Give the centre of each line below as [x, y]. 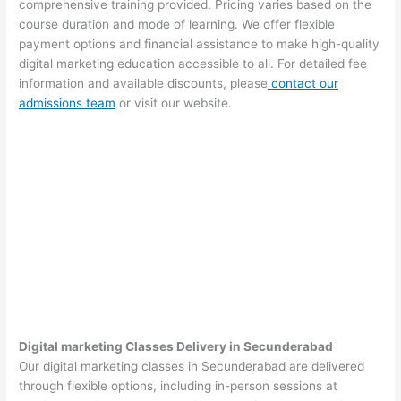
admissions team [68, 103]
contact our [303, 84]
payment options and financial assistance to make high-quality [200, 44]
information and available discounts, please [144, 84]
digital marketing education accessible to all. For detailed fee [193, 64]
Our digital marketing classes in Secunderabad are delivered [192, 367]
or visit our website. [174, 103]
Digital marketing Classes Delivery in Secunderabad [176, 347]
